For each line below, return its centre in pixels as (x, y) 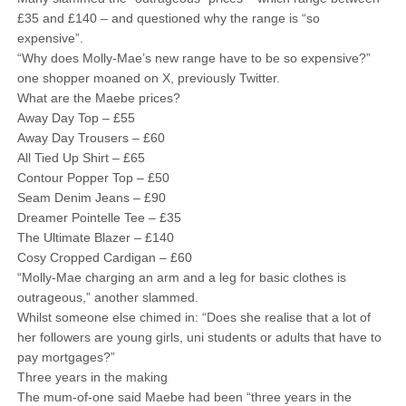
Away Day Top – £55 (76, 118)
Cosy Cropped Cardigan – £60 (104, 257)
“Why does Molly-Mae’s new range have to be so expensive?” (193, 58)
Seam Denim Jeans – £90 (91, 198)
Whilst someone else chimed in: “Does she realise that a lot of (193, 317)
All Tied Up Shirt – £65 (81, 158)
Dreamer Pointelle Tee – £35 (99, 217)
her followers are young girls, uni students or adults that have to (199, 337)
